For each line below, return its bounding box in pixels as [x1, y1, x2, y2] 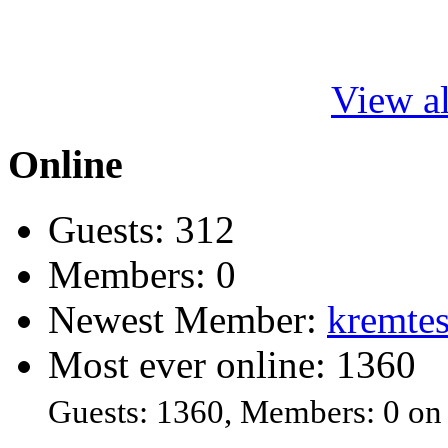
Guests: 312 [48, 207, 235, 251]
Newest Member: [48, 297, 327, 341]
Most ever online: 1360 [48, 342, 416, 386]
